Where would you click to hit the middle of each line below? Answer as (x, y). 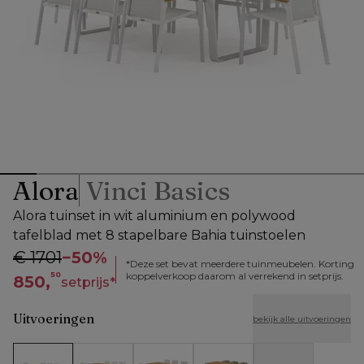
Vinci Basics (158, 191)
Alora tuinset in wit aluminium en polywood (154, 216)
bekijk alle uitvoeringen (302, 318)
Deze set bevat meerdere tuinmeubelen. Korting (242, 264)
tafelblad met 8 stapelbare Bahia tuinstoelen (159, 236)
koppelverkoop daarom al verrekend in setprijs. (235, 276)
